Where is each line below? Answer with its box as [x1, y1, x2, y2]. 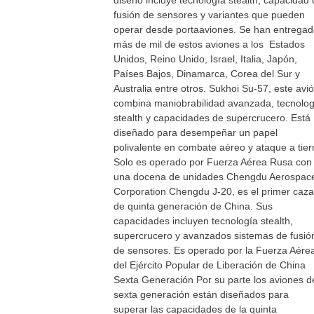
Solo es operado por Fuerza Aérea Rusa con [114, 156, 312, 168]
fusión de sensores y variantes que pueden [114, 9, 305, 20]
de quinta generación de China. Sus [114, 200, 273, 212]
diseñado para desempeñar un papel [114, 127, 278, 138]
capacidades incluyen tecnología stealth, [114, 215, 293, 226]
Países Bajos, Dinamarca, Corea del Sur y [114, 68, 300, 79]
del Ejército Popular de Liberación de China [114, 259, 306, 271]
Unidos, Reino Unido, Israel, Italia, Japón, [114, 53, 297, 64]
